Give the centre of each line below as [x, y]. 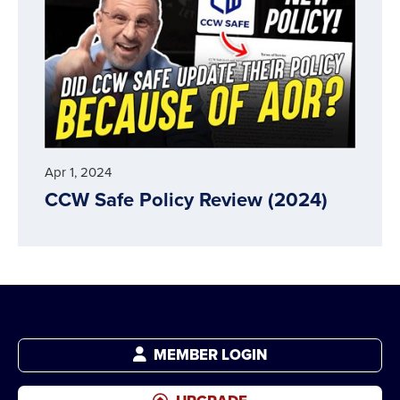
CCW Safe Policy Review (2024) [186, 199]
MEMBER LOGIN [209, 354]
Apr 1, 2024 [78, 172]
